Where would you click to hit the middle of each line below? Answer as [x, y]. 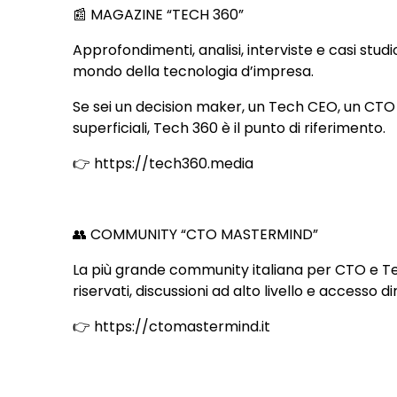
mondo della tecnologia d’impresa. [194, 71]
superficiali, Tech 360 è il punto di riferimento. [230, 128]
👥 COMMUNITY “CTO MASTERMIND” [196, 234]
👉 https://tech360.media [163, 163]
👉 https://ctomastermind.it [172, 326]
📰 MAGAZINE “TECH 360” [159, 14]
